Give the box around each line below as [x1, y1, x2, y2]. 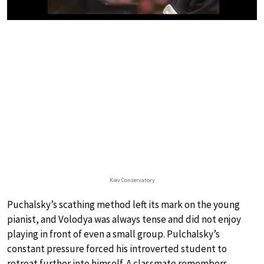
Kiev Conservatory [109, 176, 155, 184]
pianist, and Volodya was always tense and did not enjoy [7, 212, 241, 226]
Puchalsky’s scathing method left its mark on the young [7, 197, 240, 211]
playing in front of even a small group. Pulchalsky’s [7, 227, 220, 240]
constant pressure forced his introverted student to [7, 242, 227, 255]
